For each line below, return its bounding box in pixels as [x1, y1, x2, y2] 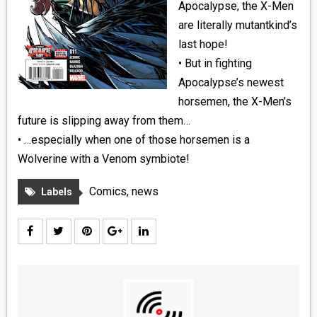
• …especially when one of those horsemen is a [17, 133, 250, 146]
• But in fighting [178, 57, 252, 70]
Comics [88, 185, 127, 198]
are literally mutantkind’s [178, 18, 297, 32]
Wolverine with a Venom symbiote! [17, 152, 190, 166]
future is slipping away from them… [17, 114, 190, 127]
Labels [40, 186, 72, 197]
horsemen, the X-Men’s [178, 95, 292, 108]
